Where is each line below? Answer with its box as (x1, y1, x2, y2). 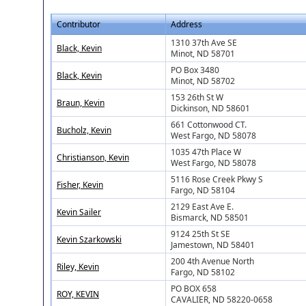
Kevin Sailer (57, 206, 101, 218)
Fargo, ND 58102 (171, 266, 235, 278)
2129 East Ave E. (171, 200, 234, 212)
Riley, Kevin (57, 260, 99, 273)
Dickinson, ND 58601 (171, 102, 250, 114)
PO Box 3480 (171, 64, 219, 76)
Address (171, 18, 202, 30)
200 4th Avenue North (171, 255, 254, 267)
